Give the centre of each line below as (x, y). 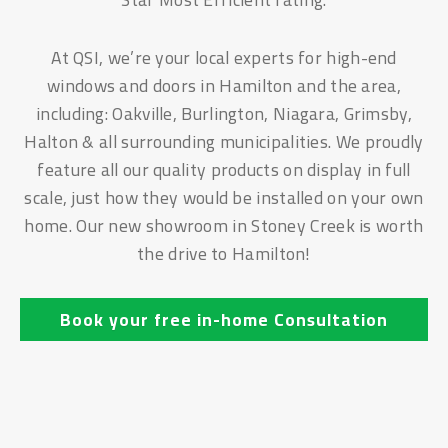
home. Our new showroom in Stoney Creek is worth (224, 225)
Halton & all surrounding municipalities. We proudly (224, 141)
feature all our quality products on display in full (224, 169)
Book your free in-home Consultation (224, 319)
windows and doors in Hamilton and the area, (224, 85)
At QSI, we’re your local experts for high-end (224, 57)
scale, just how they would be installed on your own (224, 197)
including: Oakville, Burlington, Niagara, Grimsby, (224, 113)
